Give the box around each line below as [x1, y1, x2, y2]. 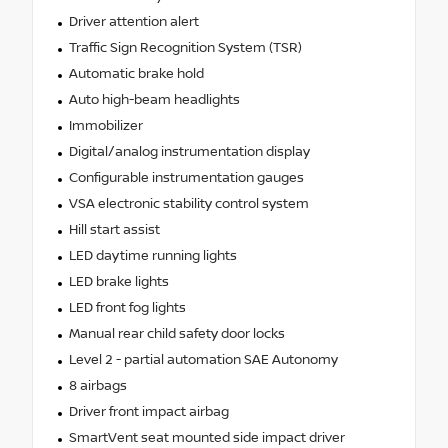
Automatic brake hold [68, 65, 204, 82]
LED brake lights [68, 273, 169, 290]
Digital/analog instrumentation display [68, 143, 310, 160]
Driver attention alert [68, 13, 199, 30]
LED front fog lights [68, 299, 186, 316]
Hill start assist [68, 221, 160, 238]
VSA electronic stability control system [68, 195, 309, 212]
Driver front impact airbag [68, 403, 229, 420]
